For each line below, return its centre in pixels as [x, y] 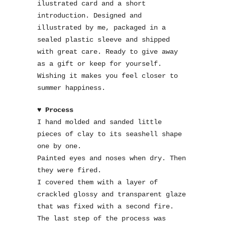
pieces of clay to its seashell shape [109, 134]
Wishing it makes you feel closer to [107, 76]
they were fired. [69, 170]
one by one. [59, 146]
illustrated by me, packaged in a [101, 28]
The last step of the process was [101, 218]
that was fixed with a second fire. [105, 206]
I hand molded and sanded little [99, 122]
